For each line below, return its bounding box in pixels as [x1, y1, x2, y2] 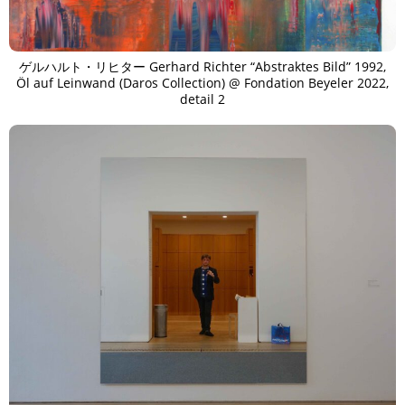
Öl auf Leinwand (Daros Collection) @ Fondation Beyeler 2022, [16, 73, 389, 91]
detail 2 [180, 89, 225, 108]
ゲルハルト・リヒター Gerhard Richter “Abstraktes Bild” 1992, [19, 57, 386, 75]
